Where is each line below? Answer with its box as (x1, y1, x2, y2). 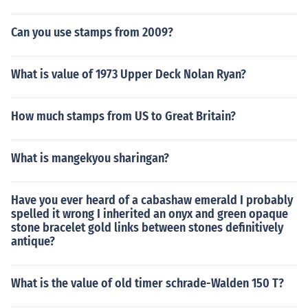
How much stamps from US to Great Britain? (11, 109, 236, 124)
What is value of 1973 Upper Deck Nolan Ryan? (11, 67, 246, 82)
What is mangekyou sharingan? (11, 151, 169, 166)
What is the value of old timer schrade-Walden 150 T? (11, 276, 284, 291)
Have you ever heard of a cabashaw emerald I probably (11, 192, 293, 208)
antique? (11, 234, 55, 249)
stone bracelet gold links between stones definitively (11, 220, 283, 235)
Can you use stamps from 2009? (11, 25, 173, 40)
